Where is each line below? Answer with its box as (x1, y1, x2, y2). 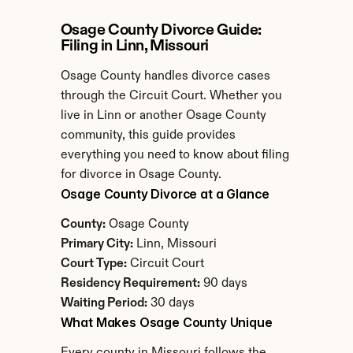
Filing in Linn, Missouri (60, 39, 209, 54)
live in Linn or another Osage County (60, 110, 266, 122)
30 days (147, 297, 195, 310)
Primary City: (60, 238, 133, 251)
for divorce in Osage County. (60, 169, 221, 181)
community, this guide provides (60, 129, 236, 142)
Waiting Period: (60, 297, 147, 310)
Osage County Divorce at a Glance (60, 186, 269, 202)
